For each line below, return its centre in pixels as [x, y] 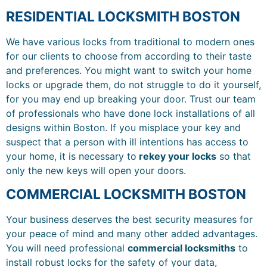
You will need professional [67, 248]
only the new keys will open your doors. [96, 171]
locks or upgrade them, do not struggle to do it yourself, [133, 85]
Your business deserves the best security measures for [129, 219]
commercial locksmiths [181, 248]
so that [234, 156]
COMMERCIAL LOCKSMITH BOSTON [126, 194]
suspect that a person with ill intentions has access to [127, 142]
